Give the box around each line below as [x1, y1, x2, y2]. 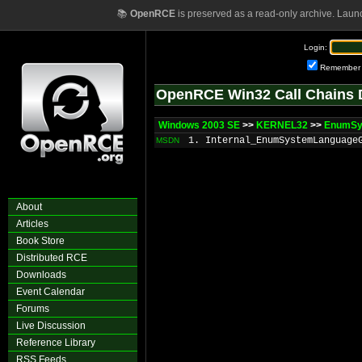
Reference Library [16, 337, 95, 348]
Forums [16, 303, 49, 314]
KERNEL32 [256, 120, 308, 131]
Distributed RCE [16, 252, 87, 263]
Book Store [16, 235, 65, 246]
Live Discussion [16, 320, 86, 331]
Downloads [16, 269, 66, 280]
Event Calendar [16, 286, 85, 297]
